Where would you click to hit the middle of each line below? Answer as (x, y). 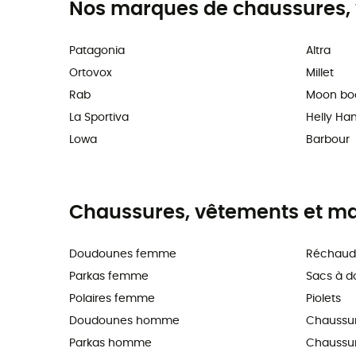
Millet (319, 74)
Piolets (323, 299)
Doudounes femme (123, 255)
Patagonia (97, 51)
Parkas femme (109, 277)
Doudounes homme (124, 321)
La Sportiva (99, 118)
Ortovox (91, 74)
